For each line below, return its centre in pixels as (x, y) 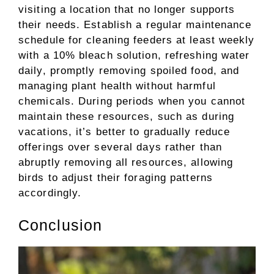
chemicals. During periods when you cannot (132, 101)
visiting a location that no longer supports (127, 9)
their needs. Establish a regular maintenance (135, 24)
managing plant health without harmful (117, 86)
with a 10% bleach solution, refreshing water (134, 55)
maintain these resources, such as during (127, 116)
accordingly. (50, 193)
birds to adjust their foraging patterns (116, 177)
